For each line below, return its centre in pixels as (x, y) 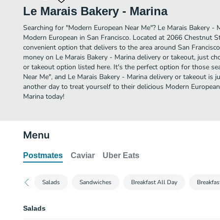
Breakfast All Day (154, 182)
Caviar (83, 155)
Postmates (43, 155)
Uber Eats (121, 155)
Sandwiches (96, 182)
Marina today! (44, 96)
